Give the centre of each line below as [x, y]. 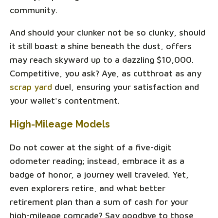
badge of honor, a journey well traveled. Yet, [99, 175]
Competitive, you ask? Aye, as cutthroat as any [106, 73]
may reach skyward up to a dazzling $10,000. [102, 60]
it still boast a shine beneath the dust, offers [101, 46]
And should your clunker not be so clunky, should [108, 33]
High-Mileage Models [60, 124]
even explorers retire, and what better [88, 188]
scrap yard [31, 87]
